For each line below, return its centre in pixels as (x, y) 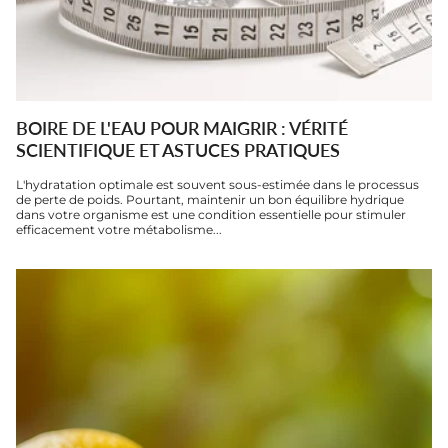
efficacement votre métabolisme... (119, 229)
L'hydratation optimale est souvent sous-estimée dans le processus (217, 184)
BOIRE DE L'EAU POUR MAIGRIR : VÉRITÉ (182, 127)
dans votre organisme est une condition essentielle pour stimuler (211, 214)
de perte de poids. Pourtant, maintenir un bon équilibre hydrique (210, 199)
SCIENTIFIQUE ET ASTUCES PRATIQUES (178, 149)
